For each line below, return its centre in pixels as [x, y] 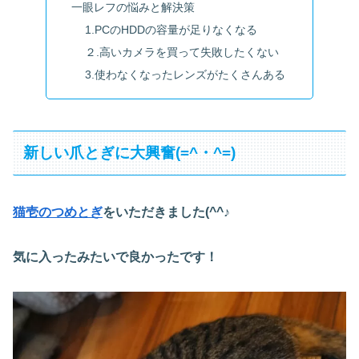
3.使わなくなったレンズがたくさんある [186, 74]
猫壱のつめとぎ [58, 212]
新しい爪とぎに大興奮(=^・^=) [130, 153]
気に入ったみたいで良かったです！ [115, 257]
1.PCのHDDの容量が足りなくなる [171, 30]
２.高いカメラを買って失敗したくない [182, 52]
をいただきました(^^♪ [166, 212]
